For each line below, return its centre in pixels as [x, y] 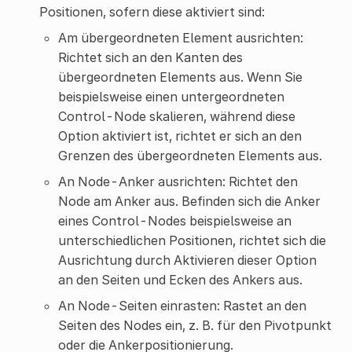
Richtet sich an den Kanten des [150, 58]
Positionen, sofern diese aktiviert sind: [152, 12]
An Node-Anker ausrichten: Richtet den [178, 182]
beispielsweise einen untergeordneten [171, 97]
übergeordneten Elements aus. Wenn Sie [180, 77]
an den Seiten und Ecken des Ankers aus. [180, 280]
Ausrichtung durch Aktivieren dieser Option [187, 260]
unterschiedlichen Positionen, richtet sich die [192, 241]
